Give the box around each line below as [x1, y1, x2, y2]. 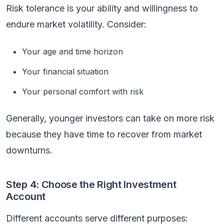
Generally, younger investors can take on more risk [6, 112, 214, 123]
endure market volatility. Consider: [6, 18, 146, 29]
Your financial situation [22, 66, 108, 76]
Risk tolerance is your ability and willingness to [6, 2, 198, 13]
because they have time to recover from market [6, 128, 202, 139]
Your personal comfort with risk [22, 86, 143, 96]
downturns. [6, 144, 52, 155]
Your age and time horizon [22, 46, 123, 56]
